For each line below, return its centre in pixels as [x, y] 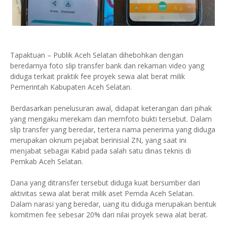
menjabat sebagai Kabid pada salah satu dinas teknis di [101, 150]
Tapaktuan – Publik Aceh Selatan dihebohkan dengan [97, 55]
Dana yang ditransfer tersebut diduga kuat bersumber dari [105, 182]
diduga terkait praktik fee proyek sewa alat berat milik [98, 76]
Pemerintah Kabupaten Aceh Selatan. [72, 87]
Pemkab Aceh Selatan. [48, 161]
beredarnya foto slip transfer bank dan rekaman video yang [107, 65]
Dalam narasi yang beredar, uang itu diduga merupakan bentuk [113, 204]
